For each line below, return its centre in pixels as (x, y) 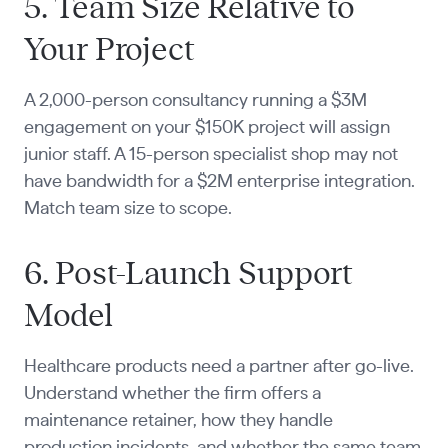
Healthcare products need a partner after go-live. (218, 366)
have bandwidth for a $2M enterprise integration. (219, 181)
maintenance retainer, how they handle (178, 420)
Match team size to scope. (127, 208)
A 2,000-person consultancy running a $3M (195, 100)
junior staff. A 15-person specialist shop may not (210, 154)
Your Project (109, 50)
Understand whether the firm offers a (172, 393)
